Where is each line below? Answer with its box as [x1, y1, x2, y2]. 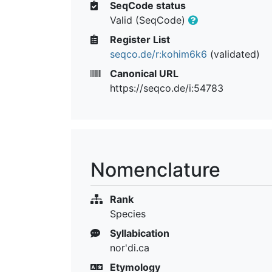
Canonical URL [107, 67, 178, 80]
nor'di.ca [110, 241, 149, 254]
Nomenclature [90, 157, 220, 182]
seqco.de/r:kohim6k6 [110, 47, 207, 60]
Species [110, 207, 146, 220]
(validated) [207, 47, 260, 60]
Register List [107, 33, 170, 46]
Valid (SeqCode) [110, 13, 188, 26]
